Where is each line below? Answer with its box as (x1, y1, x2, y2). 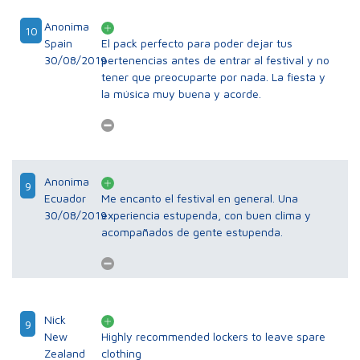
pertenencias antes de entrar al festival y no (101, 53, 330, 67)
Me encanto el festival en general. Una (101, 191, 299, 206)
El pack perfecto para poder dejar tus (101, 36, 293, 51)
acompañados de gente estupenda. (101, 225, 284, 239)
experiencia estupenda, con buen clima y (101, 208, 312, 223)
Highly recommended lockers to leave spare (101, 329, 326, 344)
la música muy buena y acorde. (101, 87, 262, 101)
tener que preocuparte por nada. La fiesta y (101, 70, 326, 84)
